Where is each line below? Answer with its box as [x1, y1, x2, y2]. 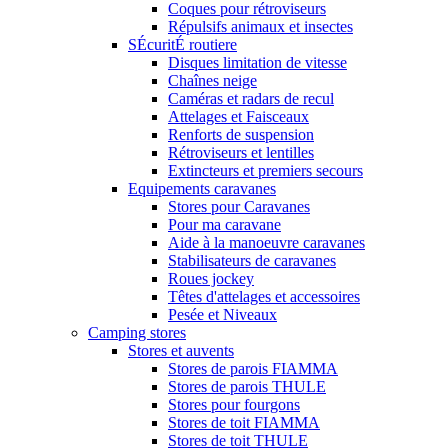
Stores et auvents [128, 342, 234, 360]
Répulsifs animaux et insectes [168, 18, 353, 36]
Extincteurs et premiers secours [168, 162, 363, 180]
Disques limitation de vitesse [168, 54, 347, 72]
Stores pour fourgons [168, 396, 300, 414]
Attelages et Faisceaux [168, 108, 309, 126]
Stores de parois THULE [168, 378, 326, 396]
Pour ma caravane [168, 216, 281, 234]
